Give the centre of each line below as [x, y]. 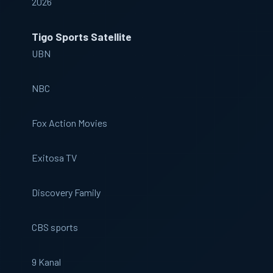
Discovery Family [66, 192]
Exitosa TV [54, 158]
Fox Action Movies [69, 123]
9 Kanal [46, 262]
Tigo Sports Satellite [82, 37]
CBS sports [55, 227]
